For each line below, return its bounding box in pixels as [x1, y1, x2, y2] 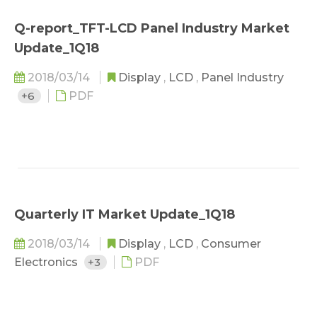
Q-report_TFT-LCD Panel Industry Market [14, 21, 289, 36]
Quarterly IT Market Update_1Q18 [14, 207, 235, 222]
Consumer [201, 237, 261, 250]
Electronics [14, 255, 81, 269]
